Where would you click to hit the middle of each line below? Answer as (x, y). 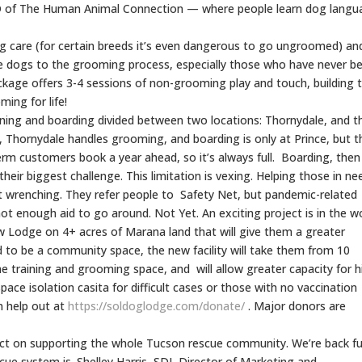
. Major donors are (296, 305)
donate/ (224, 305)
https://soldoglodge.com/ (136, 305)
